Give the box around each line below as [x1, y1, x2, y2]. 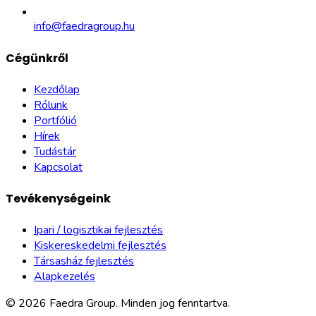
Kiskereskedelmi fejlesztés [34, 238, 166, 254]
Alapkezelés [34, 269, 95, 285]
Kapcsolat [34, 159, 83, 175]
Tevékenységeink [6, 190, 111, 207]
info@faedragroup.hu [34, 18, 135, 35]
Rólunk [34, 97, 68, 113]
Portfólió [34, 112, 77, 128]
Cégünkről [6, 49, 68, 66]
